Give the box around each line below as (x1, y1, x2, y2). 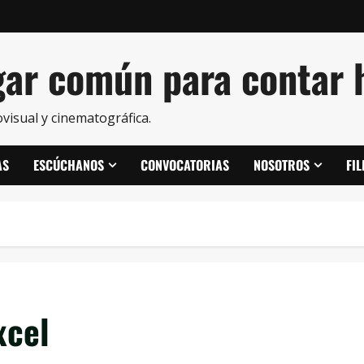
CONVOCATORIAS (141, 155, 229, 175)
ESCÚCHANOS (33, 155, 104, 175)
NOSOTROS (253, 155, 310, 175)
